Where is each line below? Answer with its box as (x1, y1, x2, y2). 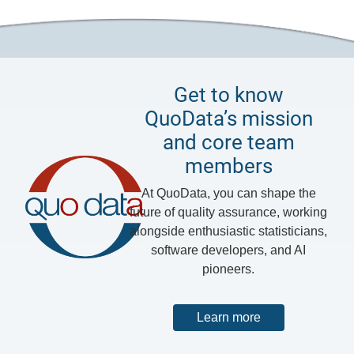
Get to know (173, 83, 284, 107)
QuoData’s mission (144, 107, 313, 131)
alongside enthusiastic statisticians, (130, 224, 328, 239)
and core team (162, 130, 295, 155)
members (184, 154, 273, 179)
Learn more (196, 311, 261, 325)
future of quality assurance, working (130, 205, 328, 220)
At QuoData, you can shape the (141, 186, 316, 201)
